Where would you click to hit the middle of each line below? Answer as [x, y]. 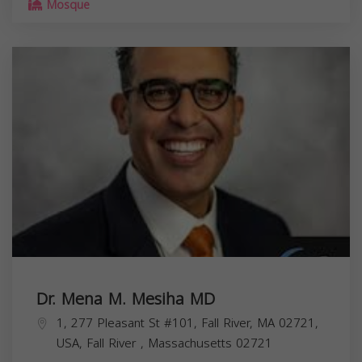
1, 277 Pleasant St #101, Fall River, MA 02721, [187, 323]
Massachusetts [192, 343]
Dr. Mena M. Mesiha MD [126, 299]
